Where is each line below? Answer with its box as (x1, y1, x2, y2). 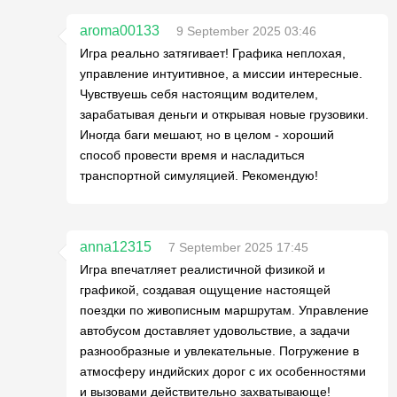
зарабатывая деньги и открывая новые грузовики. (80, 107, 369, 121)
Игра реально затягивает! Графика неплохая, (80, 46, 346, 60)
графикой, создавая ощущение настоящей (80, 283, 331, 297)
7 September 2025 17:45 (168, 240, 308, 254)
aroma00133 (80, 23, 160, 38)
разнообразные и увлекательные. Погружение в (80, 344, 359, 358)
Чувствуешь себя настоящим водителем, (80, 87, 318, 101)
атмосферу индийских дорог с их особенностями (80, 364, 366, 378)
